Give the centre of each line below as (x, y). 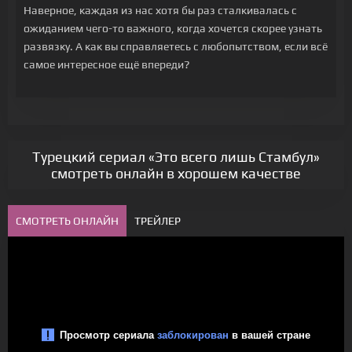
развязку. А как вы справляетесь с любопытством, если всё (176, 46)
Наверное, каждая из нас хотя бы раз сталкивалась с (160, 10)
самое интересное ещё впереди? (106, 64)
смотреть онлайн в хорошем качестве (176, 173)
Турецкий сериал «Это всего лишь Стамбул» (176, 157)
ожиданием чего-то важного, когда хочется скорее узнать (173, 28)
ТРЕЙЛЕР (158, 221)
